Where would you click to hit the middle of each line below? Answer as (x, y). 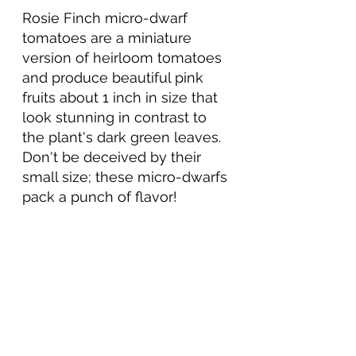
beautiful (141, 78)
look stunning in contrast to (116, 118)
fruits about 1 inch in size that (122, 98)
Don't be (53, 157)
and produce (67, 78)
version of (58, 58)
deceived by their (144, 157)
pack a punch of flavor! (100, 197)
